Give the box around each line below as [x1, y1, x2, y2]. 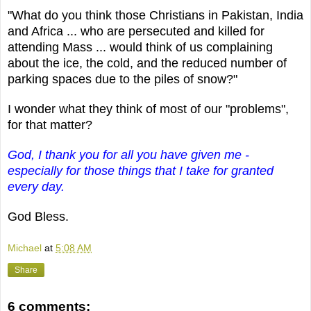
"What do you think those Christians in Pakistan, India [8, 8, 303, 23]
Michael [8, 242, 42, 253]
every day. [8, 180, 65, 194]
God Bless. [8, 210, 69, 224]
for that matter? [8, 118, 92, 133]
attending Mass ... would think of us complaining [8, 40, 273, 55]
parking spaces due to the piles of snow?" [8, 72, 237, 87]
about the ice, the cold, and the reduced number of [8, 56, 287, 71]
